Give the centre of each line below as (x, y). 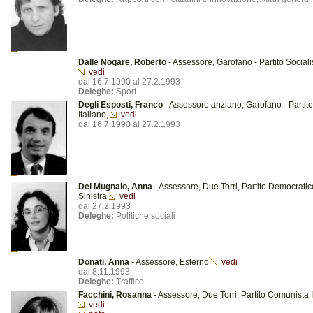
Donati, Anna (104, 262)
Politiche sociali (145, 216)
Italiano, (94, 115)
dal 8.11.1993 (104, 272)
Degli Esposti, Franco (121, 105)
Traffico (129, 282)
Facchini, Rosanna (115, 295)
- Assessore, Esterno (170, 262)
